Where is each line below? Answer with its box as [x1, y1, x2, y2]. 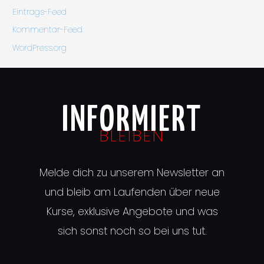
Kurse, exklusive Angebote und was [46, 204, 218, 219]
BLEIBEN [99, 124, 165, 148]
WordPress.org [12, 42, 67, 54]
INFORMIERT [62, 104, 202, 138]
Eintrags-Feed [12, 6, 67, 18]
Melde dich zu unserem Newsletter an [39, 165, 225, 180]
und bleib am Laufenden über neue [44, 184, 220, 200]
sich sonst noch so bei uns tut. [57, 223, 207, 239]
